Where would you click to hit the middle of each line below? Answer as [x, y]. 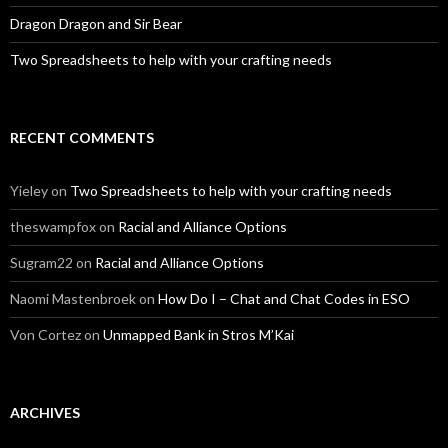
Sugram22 [41, 262]
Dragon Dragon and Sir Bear [96, 23]
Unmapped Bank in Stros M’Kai [198, 334]
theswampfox [53, 226]
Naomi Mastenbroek [73, 298]
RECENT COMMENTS [82, 137]
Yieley [29, 190]
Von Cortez [45, 334]
